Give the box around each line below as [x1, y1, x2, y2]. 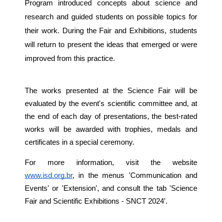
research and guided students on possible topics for [25, 12, 197, 21]
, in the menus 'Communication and [72, 171, 197, 179]
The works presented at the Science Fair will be [25, 87, 197, 95]
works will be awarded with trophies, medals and [25, 125, 197, 134]
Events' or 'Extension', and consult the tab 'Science [25, 184, 197, 192]
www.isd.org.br [25, 171, 72, 179]
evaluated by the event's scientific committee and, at [25, 100, 197, 108]
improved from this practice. [25, 54, 117, 62]
